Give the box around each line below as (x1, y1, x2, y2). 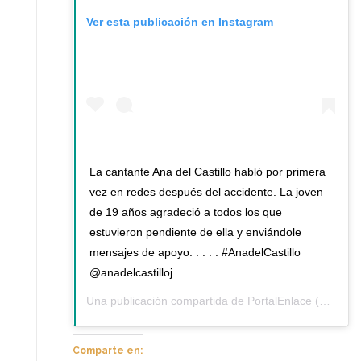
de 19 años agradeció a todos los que (89, 205, 282, 219)
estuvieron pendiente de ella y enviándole (89, 226, 301, 239)
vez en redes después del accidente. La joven (89, 185, 323, 199)
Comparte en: (73, 345, 143, 357)
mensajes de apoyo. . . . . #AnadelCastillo (89, 246, 301, 259)
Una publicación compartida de (86, 294, 247, 308)
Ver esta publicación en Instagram (86, 15, 273, 28)
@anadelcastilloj (89, 266, 172, 280)
